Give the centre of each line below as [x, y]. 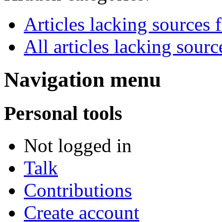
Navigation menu [83, 80]
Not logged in [78, 145]
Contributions [78, 190]
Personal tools [63, 113]
